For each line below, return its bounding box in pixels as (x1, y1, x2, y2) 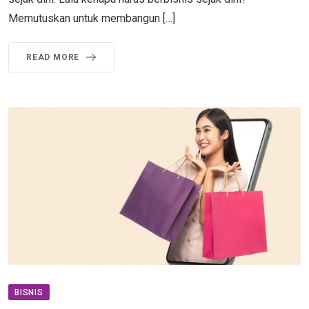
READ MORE (26, 52, 80, 62)
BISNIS (14, 288, 43, 298)
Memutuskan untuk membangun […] (8, 11, 175, 25)
